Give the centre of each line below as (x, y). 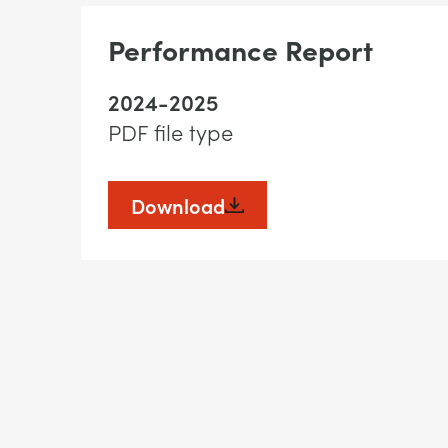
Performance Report (240, 48)
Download (177, 205)
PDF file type (170, 131)
